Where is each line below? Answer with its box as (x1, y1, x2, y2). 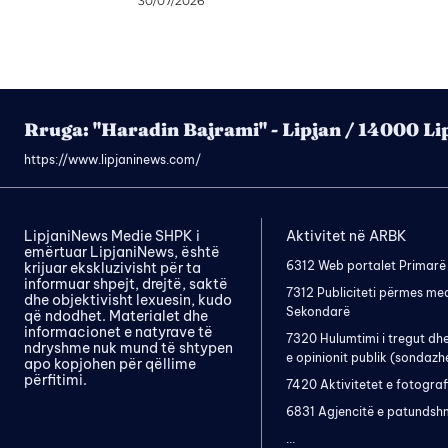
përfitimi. (24, 371, 87, 390)
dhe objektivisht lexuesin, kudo (24, 291, 232, 310)
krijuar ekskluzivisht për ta (24, 259, 201, 278)
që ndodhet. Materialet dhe (24, 307, 208, 326)
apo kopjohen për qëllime (24, 355, 196, 374)
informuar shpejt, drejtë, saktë (24, 275, 228, 294)
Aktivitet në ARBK (286, 227, 408, 246)
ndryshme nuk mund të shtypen (24, 339, 233, 358)
